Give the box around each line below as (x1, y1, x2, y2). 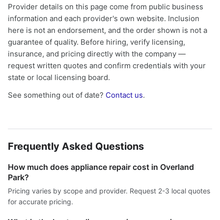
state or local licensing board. (8, 73, 110, 82)
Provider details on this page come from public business (8, 2, 203, 11)
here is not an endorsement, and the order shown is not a (8, 26, 207, 35)
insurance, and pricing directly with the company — (8, 49, 186, 58)
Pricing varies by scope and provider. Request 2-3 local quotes (8, 187, 210, 195)
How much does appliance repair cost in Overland (8, 162, 194, 172)
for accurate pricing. (8, 197, 73, 206)
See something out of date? (8, 90, 106, 100)
